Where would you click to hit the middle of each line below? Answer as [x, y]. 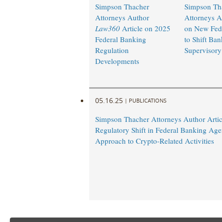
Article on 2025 [145, 28]
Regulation [112, 50]
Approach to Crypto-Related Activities [154, 141]
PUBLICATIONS [147, 100]
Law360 [107, 28]
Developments [117, 61]
